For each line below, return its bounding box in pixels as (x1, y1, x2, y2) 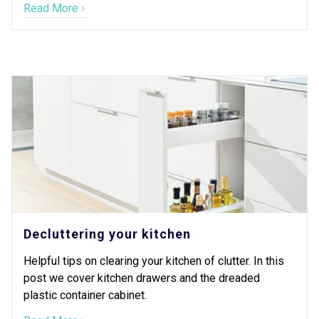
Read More (23, 1, 78, 15)
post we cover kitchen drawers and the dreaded (23, 271, 260, 285)
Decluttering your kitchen (23, 226, 191, 241)
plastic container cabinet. (23, 288, 147, 302)
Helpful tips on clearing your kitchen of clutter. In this (23, 254, 284, 268)
